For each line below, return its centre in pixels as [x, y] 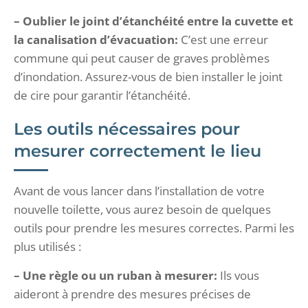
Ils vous [238, 275]
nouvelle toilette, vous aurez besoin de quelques [142, 209]
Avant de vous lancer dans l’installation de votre [139, 190]
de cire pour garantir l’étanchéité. [102, 95]
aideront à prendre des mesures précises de [132, 294]
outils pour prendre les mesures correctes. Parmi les [154, 228]
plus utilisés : [47, 246]
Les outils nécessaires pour [127, 129]
